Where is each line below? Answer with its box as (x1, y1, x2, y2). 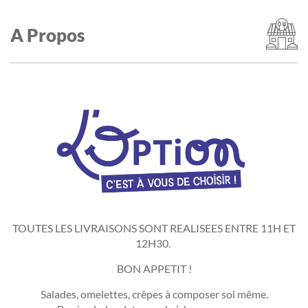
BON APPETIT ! (116, 262, 192, 275)
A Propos (10, 24, 85, 46)
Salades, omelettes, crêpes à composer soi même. (40, 287, 268, 300)
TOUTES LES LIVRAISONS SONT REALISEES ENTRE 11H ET (12, 221, 296, 234)
